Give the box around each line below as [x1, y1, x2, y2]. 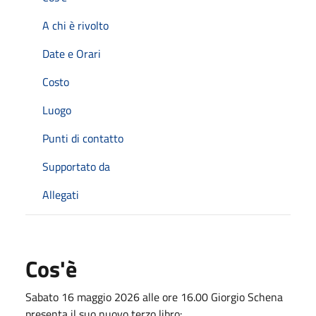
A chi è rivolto [42, 16, 109, 34]
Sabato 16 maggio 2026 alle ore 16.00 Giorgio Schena [25, 288, 283, 305]
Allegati [42, 186, 79, 203]
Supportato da [42, 157, 110, 175]
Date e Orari [42, 44, 101, 62]
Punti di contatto [42, 129, 123, 147]
